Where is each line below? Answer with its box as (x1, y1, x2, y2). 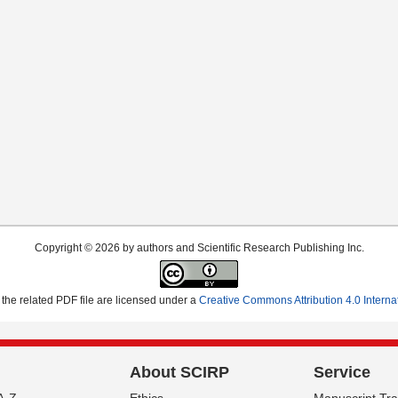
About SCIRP (130, 362, 229, 381)
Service (314, 362, 370, 381)
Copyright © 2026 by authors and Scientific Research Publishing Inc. (34, 241, 364, 254)
